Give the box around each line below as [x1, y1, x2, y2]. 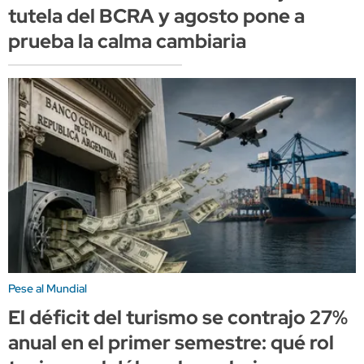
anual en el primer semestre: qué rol [8, 330, 334, 356]
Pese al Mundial [8, 281, 87, 297]
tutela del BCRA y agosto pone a [8, 3, 305, 29]
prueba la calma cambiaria [8, 28, 246, 54]
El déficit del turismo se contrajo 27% [8, 305, 348, 331]
